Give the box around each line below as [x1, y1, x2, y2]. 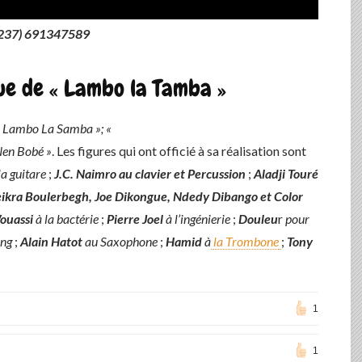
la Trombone [213, 234, 279, 250]
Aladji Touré [254, 166, 318, 182]
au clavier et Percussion [119, 166, 246, 182]
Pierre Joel [107, 211, 163, 227]
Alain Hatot [20, 234, 82, 250]
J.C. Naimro [54, 166, 116, 182]
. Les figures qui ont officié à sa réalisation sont [52, 143, 306, 159]
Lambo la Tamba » [64, 74, 226, 104]
